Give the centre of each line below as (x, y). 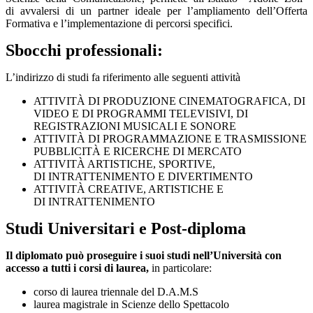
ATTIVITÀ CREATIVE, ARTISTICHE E (129, 189)
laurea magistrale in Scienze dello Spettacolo (131, 305)
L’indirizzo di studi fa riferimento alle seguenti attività (123, 78)
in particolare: (180, 268)
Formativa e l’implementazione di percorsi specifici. (119, 24)
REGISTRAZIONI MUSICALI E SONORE (135, 126)
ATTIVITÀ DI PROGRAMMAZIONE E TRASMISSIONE (170, 139)
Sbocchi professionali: (84, 51)
